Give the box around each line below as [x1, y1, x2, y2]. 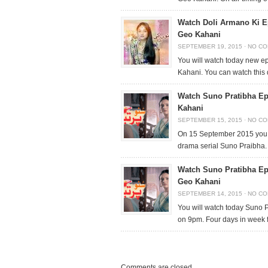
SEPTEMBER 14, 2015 [178, 190, 242, 197]
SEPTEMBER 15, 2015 [178, 117, 242, 123]
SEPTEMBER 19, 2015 [178, 43, 242, 50]
